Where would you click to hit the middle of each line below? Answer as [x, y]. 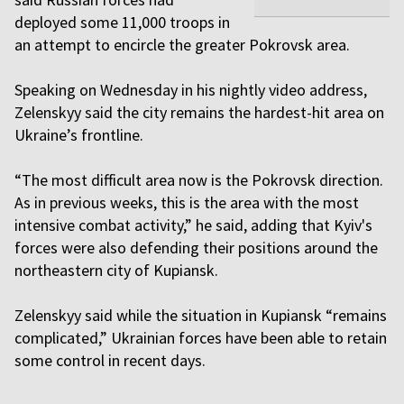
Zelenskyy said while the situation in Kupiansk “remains [201, 315]
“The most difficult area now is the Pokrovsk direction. [199, 180]
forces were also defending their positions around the [196, 248]
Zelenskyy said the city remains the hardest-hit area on [199, 112]
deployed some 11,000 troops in [122, 22]
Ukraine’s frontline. [81, 135]
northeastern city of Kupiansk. [118, 270]
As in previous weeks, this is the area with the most [187, 202]
